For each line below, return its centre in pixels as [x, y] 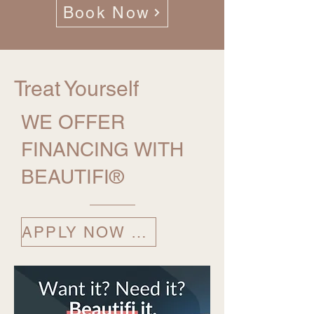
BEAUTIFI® [73, 177]
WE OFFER [73, 122]
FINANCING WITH [102, 150]
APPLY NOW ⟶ [139, 232]
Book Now [107, 13]
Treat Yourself [76, 89]
